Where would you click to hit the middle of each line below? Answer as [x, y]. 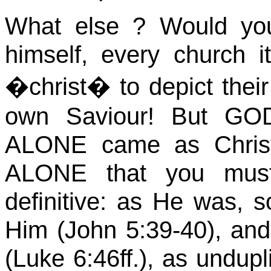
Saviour [107, 116]
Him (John [65, 230]
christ [58, 87]
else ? [110, 26]
